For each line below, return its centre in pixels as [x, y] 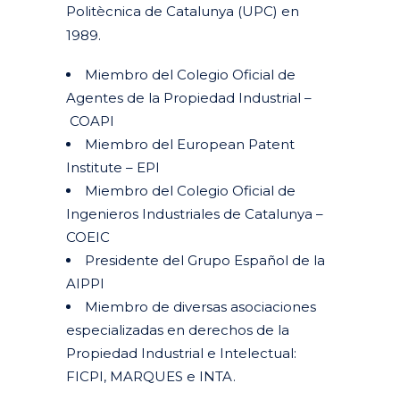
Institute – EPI [113, 168]
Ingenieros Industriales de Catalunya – [195, 214]
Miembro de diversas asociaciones [200, 307]
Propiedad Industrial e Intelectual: [183, 354]
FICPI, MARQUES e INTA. [151, 377]
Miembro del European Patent [190, 145]
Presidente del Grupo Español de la [205, 261]
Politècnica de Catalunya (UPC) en [183, 12]
